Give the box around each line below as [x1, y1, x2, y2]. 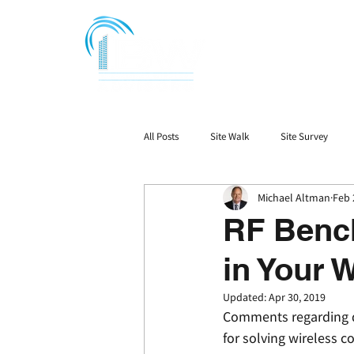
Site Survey [281, 130, 328, 143]
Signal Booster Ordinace [175, 193, 280, 206]
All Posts [144, 130, 179, 143]
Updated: [223, 290, 269, 304]
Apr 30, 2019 [269, 290, 326, 304]
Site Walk [210, 130, 249, 143]
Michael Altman [258, 190, 330, 205]
